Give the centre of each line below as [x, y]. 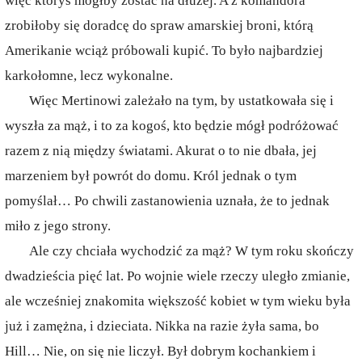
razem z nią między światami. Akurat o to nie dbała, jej [161, 151]
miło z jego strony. [58, 226]
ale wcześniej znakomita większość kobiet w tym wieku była [178, 301]
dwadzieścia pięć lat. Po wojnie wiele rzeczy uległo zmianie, [177, 276]
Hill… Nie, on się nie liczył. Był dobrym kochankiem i [160, 351]
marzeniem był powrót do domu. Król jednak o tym [151, 176]
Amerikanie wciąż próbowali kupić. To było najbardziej [164, 51]
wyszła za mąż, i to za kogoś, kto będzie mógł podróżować [172, 126]
